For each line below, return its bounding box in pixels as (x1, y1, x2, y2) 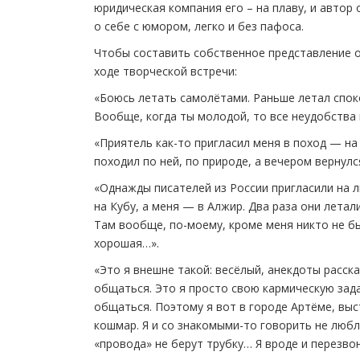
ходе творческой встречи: (94, 63, 237, 79)
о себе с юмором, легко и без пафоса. (94, 18, 304, 34)
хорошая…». (94, 235, 159, 251)
